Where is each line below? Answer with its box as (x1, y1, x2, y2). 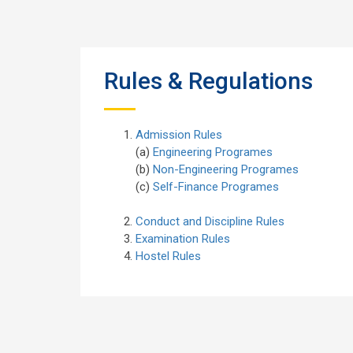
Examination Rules (136, 232, 230, 246)
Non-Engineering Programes (153, 162, 299, 176)
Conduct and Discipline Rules (136, 214, 284, 229)
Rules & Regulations (104, 67, 313, 95)
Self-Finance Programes (153, 180, 279, 194)
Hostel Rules (136, 249, 201, 263)
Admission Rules (136, 128, 222, 142)
